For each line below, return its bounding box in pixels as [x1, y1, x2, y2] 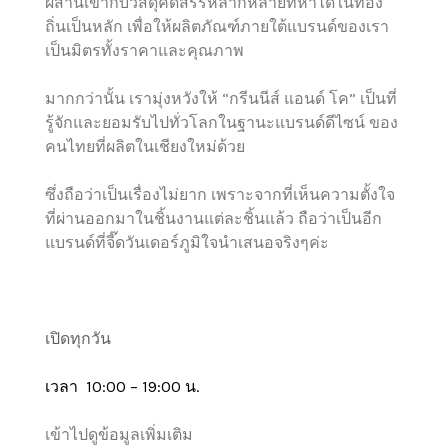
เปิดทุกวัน [45, 329, 112, 348]
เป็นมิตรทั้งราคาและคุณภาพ [45, 41, 245, 60]
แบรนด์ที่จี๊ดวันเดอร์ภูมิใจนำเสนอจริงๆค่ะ [45, 233, 330, 252]
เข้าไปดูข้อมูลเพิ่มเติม [45, 425, 194, 444]
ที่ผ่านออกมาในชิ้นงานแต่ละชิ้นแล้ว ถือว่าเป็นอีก [45, 209, 383, 228]
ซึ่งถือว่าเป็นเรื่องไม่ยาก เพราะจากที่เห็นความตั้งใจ [45, 185, 396, 204]
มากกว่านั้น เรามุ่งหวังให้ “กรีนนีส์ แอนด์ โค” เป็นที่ [45, 89, 398, 108]
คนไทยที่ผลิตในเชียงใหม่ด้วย [45, 137, 246, 156]
